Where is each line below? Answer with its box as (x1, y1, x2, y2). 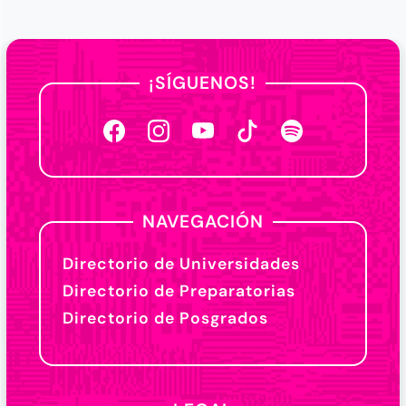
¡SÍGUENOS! (149, 71, 257, 94)
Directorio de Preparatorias (62, 280, 295, 301)
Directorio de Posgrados (62, 307, 268, 328)
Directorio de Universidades (62, 253, 300, 274)
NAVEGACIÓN (141, 209, 264, 233)
